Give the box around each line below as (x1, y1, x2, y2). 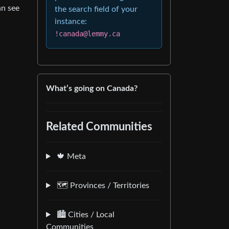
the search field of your (55, 5, 138, 13)
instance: (55, 17, 87, 26)
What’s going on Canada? (46, 84, 138, 93)
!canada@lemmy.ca (55, 30, 120, 38)
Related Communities (46, 121, 152, 132)
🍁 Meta (54, 152, 86, 161)
